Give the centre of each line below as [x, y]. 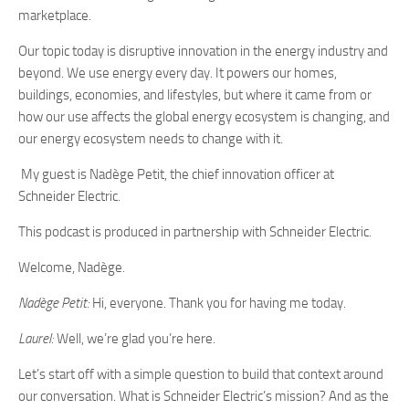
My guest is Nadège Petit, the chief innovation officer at [176, 174]
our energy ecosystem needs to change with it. [151, 139]
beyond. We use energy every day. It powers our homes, [178, 73]
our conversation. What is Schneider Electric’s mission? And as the [204, 396]
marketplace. [56, 16]
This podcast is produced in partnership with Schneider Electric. [196, 232]
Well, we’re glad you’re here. [136, 339]
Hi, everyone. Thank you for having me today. [219, 303]
